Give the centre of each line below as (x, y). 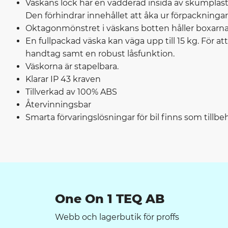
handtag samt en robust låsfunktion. (100, 53)
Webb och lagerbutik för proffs (117, 217)
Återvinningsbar (58, 104)
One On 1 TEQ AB (110, 199)
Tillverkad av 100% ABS (71, 92)
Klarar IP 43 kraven (63, 79)
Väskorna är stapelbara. (72, 66)
